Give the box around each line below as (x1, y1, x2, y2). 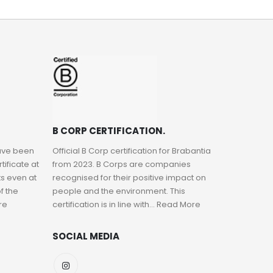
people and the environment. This (52, 185, 185, 197)
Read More (157, 198, 200, 210)
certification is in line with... (52, 198, 157, 210)
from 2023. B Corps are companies (52, 158, 191, 170)
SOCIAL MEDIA (52, 229, 119, 243)
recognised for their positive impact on (52, 171, 206, 183)
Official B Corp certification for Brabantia (52, 144, 211, 157)
